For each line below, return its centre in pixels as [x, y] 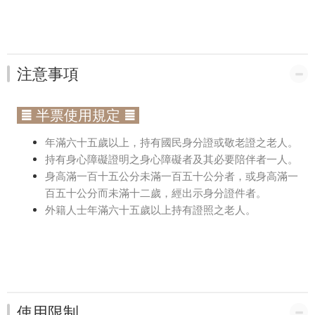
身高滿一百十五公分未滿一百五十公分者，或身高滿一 [172, 176]
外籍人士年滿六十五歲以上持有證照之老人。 [150, 210]
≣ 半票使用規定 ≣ [78, 115]
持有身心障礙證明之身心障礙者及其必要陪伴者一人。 [172, 159]
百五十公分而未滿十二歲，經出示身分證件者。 [156, 193]
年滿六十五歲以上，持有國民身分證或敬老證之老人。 [172, 142]
